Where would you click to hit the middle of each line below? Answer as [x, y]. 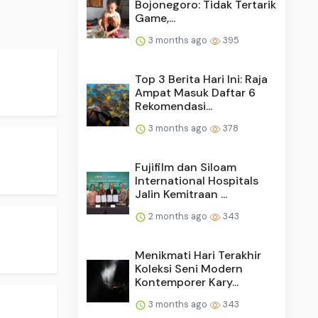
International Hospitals [197, 180]
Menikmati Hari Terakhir [198, 255]
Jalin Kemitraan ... [181, 194]
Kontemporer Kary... [187, 282]
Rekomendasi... [174, 106]
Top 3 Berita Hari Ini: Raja [202, 79]
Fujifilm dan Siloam [186, 167]
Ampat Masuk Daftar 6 [196, 92]
